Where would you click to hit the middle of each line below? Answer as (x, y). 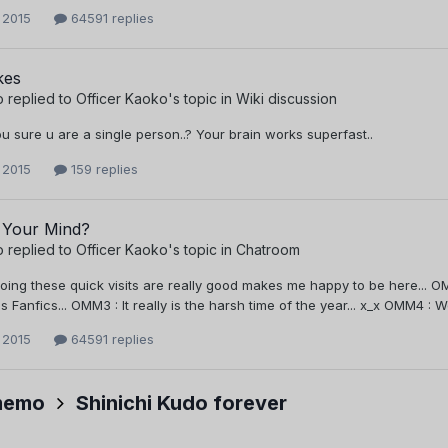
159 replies (102, 168)
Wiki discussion (286, 99)
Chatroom (268, 249)
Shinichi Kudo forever (181, 403)
